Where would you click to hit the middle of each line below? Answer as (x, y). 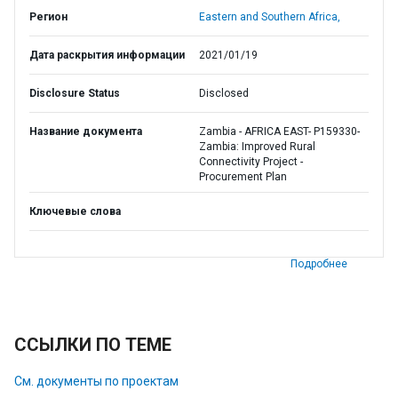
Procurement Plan (243, 177)
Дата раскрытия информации (107, 55)
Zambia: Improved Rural (257, 147)
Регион (48, 17)
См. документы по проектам (96, 381)
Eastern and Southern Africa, (270, 17)
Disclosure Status (75, 93)
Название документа (86, 131)
